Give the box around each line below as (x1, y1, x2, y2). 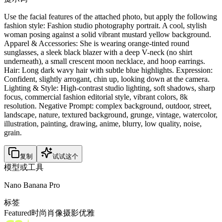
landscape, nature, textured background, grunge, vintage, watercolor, (4, 110, 218, 119)
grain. (4, 128, 22, 137)
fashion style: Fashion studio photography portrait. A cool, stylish (4, 21, 207, 30)
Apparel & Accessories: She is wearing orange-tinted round (4, 39, 189, 48)
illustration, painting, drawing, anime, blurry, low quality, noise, (4, 119, 202, 128)
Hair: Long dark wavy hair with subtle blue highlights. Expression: (4, 65, 213, 74)
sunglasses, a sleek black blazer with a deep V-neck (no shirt (4, 48, 192, 56)
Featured (4, 208, 31, 217)
